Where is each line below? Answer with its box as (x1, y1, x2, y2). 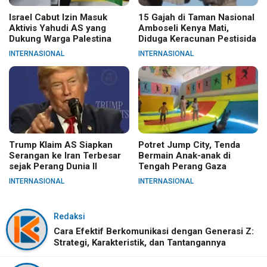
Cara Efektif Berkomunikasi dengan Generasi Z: (54, 225, 254, 237)
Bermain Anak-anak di (138, 150, 231, 161)
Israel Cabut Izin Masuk (9, 11, 107, 23)
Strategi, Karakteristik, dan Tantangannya (54, 237, 226, 248)
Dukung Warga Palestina (9, 33, 111, 44)
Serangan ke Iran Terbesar (9, 150, 121, 161)
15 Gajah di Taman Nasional (138, 11, 254, 23)
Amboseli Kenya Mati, (138, 22, 229, 33)
